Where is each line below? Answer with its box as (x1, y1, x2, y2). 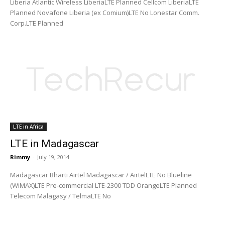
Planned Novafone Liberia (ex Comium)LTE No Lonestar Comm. (10, 8, 37, 17)
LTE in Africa (13, 123, 44, 130)
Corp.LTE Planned (10, 18, 63, 28)
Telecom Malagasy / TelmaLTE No (10, 191, 111, 200)
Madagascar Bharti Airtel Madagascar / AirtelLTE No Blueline (10, 170, 50, 179)
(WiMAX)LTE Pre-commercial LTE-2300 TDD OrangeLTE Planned (10, 180, 137, 190)
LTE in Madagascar (10, 137, 99, 150)
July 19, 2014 (37, 153, 69, 161)
